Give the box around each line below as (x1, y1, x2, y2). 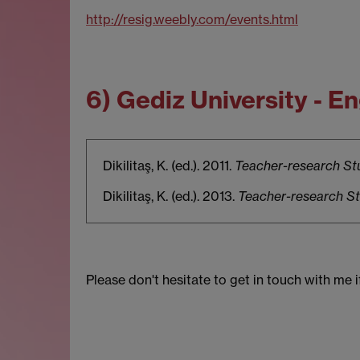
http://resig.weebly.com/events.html (86, 10, 298, 27)
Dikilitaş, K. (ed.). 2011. (103, 157, 235, 174)
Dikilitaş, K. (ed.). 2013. (103, 187, 238, 204)
